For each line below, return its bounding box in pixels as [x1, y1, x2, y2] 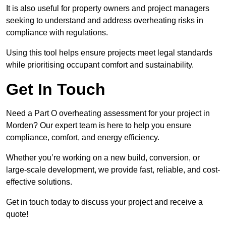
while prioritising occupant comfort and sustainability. [6, 61, 194, 70]
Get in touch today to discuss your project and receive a [6, 198, 203, 207]
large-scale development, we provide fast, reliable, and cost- [6, 165, 220, 175]
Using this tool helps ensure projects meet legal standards [6, 48, 212, 58]
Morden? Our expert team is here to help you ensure [6, 121, 191, 130]
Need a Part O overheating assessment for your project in [6, 109, 210, 118]
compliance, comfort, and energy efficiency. [6, 133, 159, 142]
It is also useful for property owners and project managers [6, 4, 209, 13]
